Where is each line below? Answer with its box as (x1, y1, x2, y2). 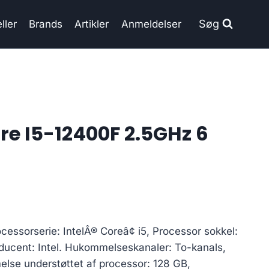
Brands (29, 17, 63, 30)
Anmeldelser (121, 17, 181, 30)
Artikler (74, 17, 109, 30)
